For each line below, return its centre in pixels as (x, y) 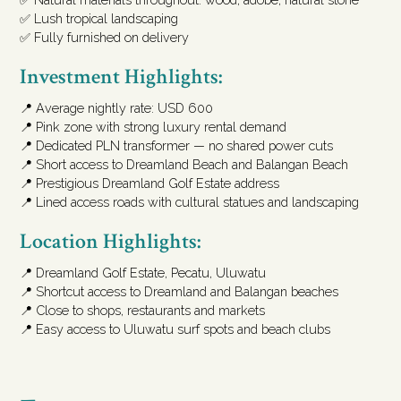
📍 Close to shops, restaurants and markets (143, 311)
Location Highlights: (111, 242)
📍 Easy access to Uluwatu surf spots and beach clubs (175, 329)
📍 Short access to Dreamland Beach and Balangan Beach (184, 165)
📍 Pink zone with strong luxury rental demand (154, 127)
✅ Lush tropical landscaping (99, 19)
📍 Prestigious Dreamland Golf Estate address (150, 183)
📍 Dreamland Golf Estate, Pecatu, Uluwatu (143, 273)
